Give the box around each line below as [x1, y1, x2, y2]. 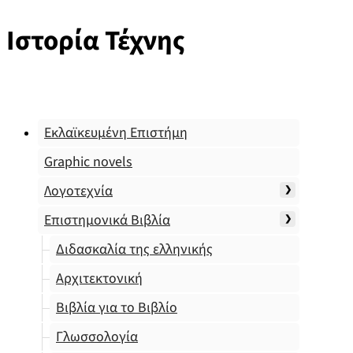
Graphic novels [44, 152, 132, 172]
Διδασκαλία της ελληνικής [56, 240, 213, 259]
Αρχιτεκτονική [56, 269, 143, 288]
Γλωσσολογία [56, 327, 138, 347]
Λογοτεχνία [44, 181, 113, 201]
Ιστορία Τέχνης [6, 21, 185, 61]
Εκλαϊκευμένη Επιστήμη [44, 123, 188, 143]
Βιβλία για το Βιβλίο [56, 298, 177, 318]
